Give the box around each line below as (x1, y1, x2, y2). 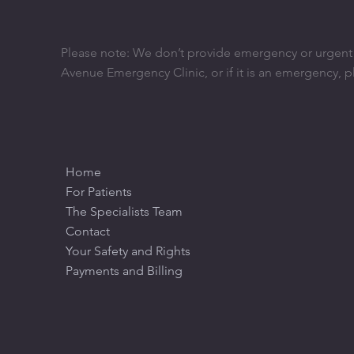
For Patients (66, 183, 133, 199)
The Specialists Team (66, 203, 183, 219)
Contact (66, 223, 111, 239)
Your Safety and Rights (66, 243, 191, 258)
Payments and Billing (66, 262, 183, 278)
